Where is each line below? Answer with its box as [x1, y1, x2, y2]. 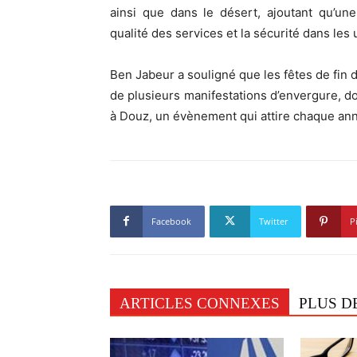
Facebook [151, 214, 191, 227]
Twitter [259, 214, 288, 227]
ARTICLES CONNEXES [120, 294, 280, 312]
